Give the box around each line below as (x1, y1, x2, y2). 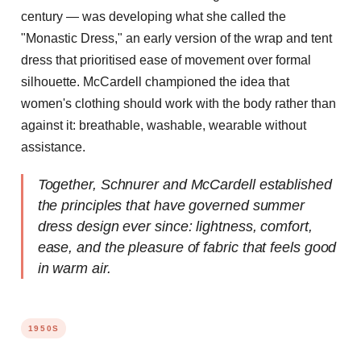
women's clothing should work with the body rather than (21, 96, 336, 110)
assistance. (21, 139, 85, 154)
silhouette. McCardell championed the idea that (21, 74, 289, 89)
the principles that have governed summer (37, 197, 305, 214)
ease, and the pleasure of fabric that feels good (37, 239, 337, 256)
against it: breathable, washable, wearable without (21, 118, 306, 132)
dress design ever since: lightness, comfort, (37, 218, 313, 235)
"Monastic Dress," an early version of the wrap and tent (21, 31, 332, 45)
